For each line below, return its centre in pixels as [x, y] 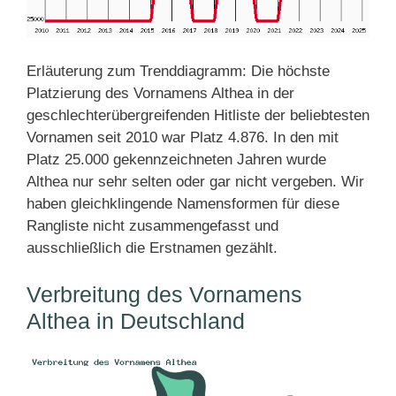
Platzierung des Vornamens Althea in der [160, 93]
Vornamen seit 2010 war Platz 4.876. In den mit [183, 137]
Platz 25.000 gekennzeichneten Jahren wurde [176, 159]
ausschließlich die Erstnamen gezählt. [152, 247]
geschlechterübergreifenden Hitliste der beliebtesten [198, 115]
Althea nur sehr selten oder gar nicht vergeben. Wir [195, 181]
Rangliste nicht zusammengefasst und [152, 225]
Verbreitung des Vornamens [164, 294]
